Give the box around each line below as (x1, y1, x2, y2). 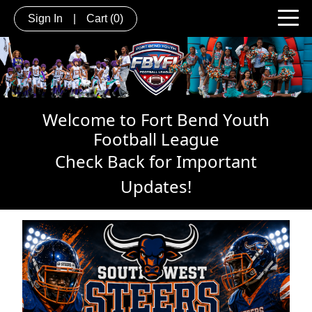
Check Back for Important (55, 149, 257, 173)
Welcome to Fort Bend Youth (42, 107, 270, 131)
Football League (93, 127, 219, 150)
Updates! (120, 174, 192, 198)
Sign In (28, 12, 63, 24)
